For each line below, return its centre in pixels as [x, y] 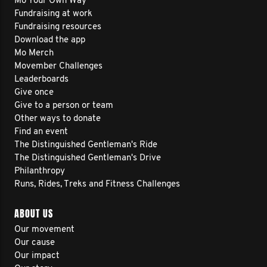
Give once [34, 93]
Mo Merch [34, 53]
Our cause [35, 243]
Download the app [50, 40]
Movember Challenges [58, 66]
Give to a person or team [64, 106]
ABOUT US [34, 214]
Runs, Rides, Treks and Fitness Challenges [97, 184]
